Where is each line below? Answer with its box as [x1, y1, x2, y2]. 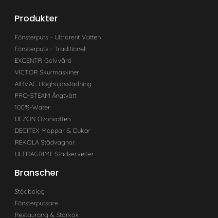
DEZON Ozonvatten [15, 114, 71, 123]
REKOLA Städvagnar [15, 138, 75, 146]
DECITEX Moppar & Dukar [15, 126, 91, 134]
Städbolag [15, 187, 45, 195]
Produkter [15, 12, 58, 24]
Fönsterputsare [15, 199, 58, 207]
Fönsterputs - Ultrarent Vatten [15, 33, 101, 41]
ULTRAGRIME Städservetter [15, 149, 94, 158]
